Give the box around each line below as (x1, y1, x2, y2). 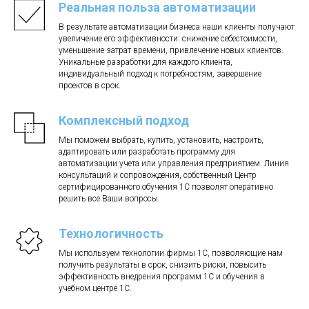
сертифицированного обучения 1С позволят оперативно (59, 181, 273, 192)
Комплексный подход (59, 112, 189, 128)
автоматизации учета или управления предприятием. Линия (59, 158, 289, 168)
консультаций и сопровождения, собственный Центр (59, 170, 257, 180)
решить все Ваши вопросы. (59, 193, 160, 203)
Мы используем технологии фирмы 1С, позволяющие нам (59, 248, 283, 258)
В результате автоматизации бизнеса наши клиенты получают (59, 21, 295, 32)
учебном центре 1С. (59, 283, 132, 293)
